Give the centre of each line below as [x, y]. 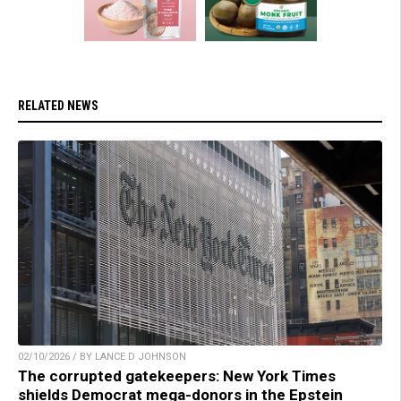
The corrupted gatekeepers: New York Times [177, 375]
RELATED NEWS [58, 105]
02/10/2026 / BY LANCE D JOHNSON [102, 356]
